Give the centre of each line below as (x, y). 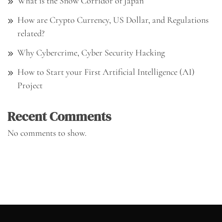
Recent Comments (59, 116)
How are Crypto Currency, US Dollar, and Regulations (113, 20)
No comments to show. (47, 133)
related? (31, 33)
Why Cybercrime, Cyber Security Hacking (91, 53)
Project (30, 85)
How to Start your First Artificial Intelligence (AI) (106, 72)
